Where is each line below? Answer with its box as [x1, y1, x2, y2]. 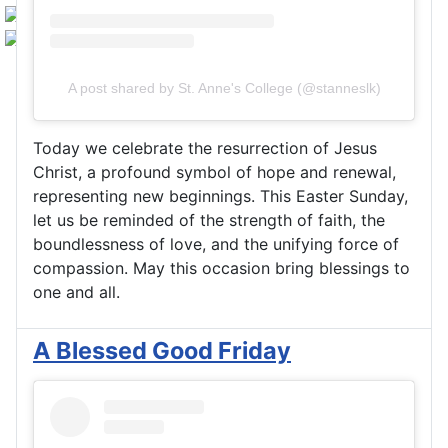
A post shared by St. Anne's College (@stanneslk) [67, 80, 381, 97]
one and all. [33, 282, 120, 303]
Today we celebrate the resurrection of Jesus [33, 138, 377, 159]
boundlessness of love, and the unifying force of [33, 234, 399, 255]
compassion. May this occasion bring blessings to [33, 258, 410, 279]
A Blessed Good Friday [33, 336, 291, 366]
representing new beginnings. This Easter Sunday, [33, 186, 408, 207]
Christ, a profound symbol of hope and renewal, [33, 162, 396, 183]
